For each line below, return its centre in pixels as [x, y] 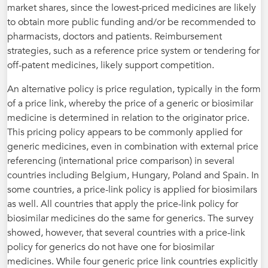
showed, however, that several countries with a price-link [126, 232]
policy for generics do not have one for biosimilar [111, 247]
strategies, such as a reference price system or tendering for [133, 51]
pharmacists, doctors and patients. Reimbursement [115, 36]
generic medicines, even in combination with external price [133, 146]
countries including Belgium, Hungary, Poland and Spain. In [133, 175]
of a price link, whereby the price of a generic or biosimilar [130, 103]
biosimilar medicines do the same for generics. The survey [130, 218]
